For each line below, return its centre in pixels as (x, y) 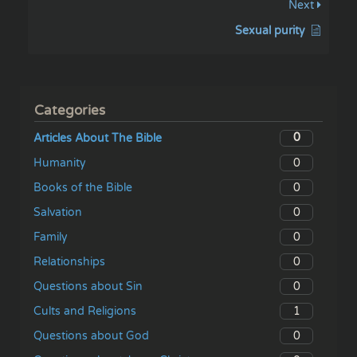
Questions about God (91, 336)
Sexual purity (270, 30)
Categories (70, 110)
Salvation (58, 213)
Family (51, 237)
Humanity (60, 163)
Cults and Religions (85, 312)
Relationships (69, 262)
